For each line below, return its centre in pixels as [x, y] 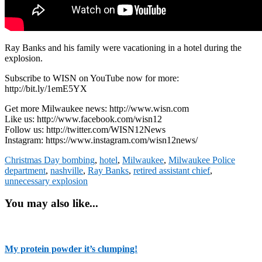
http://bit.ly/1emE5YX [46, 88]
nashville [67, 170]
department [25, 170]
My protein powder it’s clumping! [71, 249]
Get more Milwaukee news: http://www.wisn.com [97, 108]
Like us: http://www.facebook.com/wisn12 [83, 119]
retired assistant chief [172, 170]
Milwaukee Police [202, 160]
